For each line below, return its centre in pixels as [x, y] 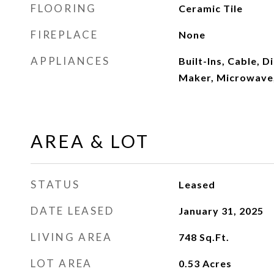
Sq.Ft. [214, 237]
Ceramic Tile [210, 8]
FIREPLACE [65, 35]
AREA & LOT [90, 141]
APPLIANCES [70, 61]
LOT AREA [61, 263]
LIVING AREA [72, 237]
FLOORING [64, 8]
